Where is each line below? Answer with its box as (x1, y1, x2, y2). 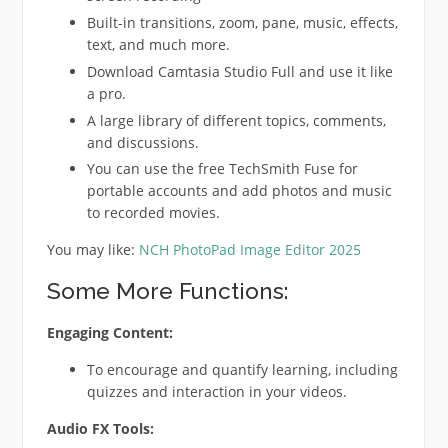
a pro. (86, 83, 126, 103)
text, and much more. (86, 35, 230, 55)
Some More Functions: (46, 278, 288, 305)
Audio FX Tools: (46, 419, 154, 439)
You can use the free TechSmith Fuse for (86, 159, 358, 179)
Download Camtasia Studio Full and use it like (86, 61, 393, 81)
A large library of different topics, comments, (86, 110, 386, 130)
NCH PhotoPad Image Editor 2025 (138, 240, 361, 260)
